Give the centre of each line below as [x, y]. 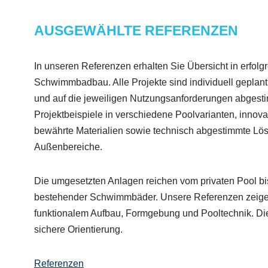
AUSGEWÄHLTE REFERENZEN [136, 30]
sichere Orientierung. [78, 229]
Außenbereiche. [68, 147]
